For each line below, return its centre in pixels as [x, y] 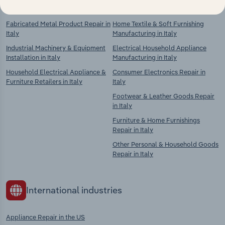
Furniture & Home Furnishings [156, 120]
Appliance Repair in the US [45, 217]
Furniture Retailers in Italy [44, 82]
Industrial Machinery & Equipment [56, 48]
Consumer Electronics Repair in [159, 72]
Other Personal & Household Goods [165, 144]
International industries [74, 190]
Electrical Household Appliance [159, 48]
